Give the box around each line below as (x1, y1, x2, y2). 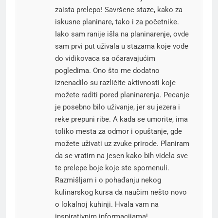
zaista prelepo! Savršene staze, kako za (55, 5, 182, 14)
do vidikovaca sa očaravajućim (55, 54, 155, 63)
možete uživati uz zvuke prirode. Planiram (55, 139, 189, 148)
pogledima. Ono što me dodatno (55, 66, 160, 75)
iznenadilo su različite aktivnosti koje (55, 78, 176, 87)
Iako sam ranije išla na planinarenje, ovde (55, 29, 189, 38)
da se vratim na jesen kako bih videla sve (55, 151, 188, 160)
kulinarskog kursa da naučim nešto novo (55, 187, 187, 197)
